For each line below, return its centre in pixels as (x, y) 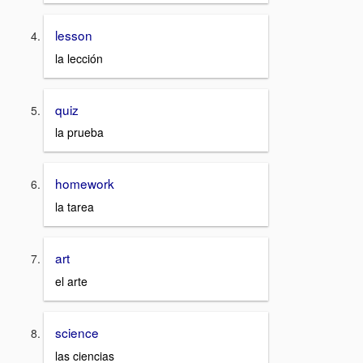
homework (85, 184)
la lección (79, 58)
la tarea (75, 207)
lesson (74, 35)
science (77, 332)
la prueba (79, 132)
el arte (71, 281)
